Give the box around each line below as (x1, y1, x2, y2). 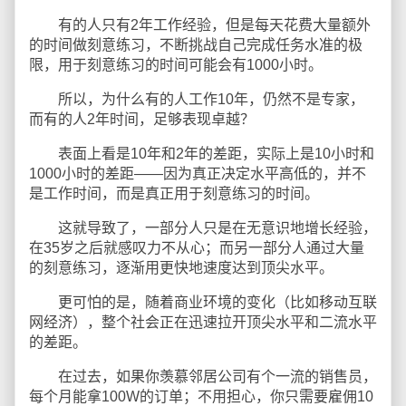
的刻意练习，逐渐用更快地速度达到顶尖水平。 (29, 260, 333, 275)
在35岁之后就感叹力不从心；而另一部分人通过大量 (29, 240, 364, 256)
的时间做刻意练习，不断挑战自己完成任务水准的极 (29, 37, 362, 53)
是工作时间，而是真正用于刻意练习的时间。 (29, 186, 319, 201)
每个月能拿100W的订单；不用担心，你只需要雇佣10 (29, 389, 373, 404)
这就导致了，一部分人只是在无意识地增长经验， (29, 220, 377, 236)
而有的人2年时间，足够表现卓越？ (29, 111, 255, 127)
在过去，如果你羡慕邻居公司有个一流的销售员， (29, 369, 377, 384)
